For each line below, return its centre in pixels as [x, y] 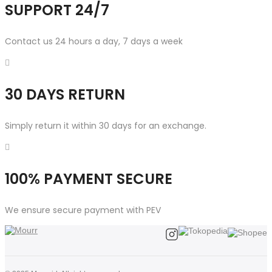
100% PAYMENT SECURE [89, 178]
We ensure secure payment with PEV [83, 210]
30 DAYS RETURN [65, 94]
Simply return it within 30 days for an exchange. [106, 125]
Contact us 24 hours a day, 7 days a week [94, 41]
